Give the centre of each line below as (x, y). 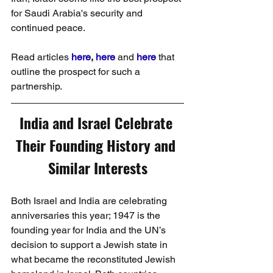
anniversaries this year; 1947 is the (87, 215)
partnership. (37, 86)
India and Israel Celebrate (97, 122)
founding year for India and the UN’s (90, 230)
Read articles (41, 57)
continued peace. (48, 27)
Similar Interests (97, 167)
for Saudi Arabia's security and (78, 13)
